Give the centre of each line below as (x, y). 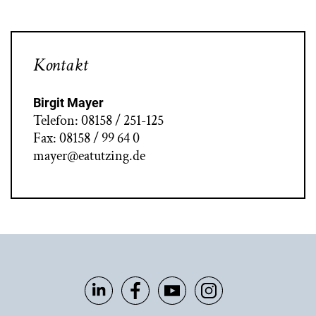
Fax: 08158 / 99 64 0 (86, 139)
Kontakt (61, 65)
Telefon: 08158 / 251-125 (98, 121)
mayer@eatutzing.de (89, 156)
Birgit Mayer (68, 103)
